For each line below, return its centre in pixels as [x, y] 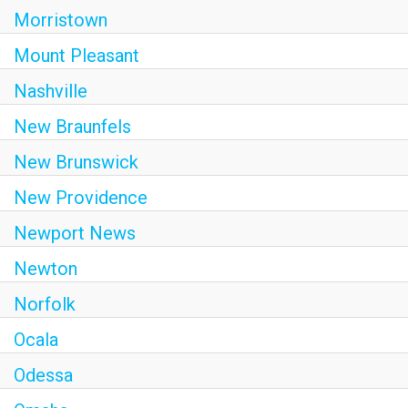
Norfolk [45, 304]
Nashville [51, 91]
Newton [46, 269]
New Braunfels [72, 127]
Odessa [43, 375]
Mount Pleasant [76, 56]
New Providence [81, 198]
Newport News [75, 233]
